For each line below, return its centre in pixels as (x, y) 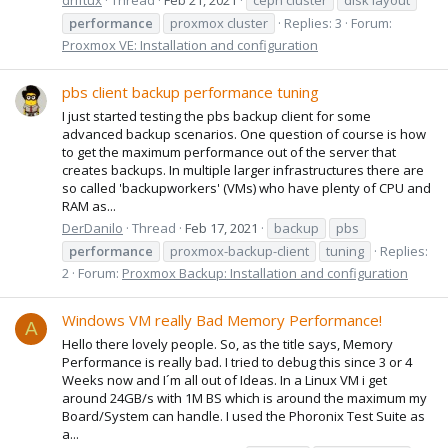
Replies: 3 (313, 22)
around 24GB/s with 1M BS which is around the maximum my (244, 397)
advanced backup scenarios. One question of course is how (244, 133)
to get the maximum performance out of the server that (229, 151)
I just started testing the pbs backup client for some (216, 115)
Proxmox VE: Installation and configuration (190, 44)
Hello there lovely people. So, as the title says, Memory (227, 343)
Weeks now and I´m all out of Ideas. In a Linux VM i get (224, 379)
